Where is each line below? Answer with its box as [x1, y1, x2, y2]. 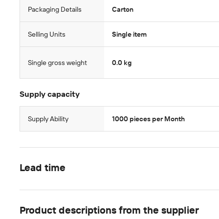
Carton [111, 5, 133, 13]
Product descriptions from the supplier [20, 204, 199, 216]
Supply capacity [20, 89, 80, 99]
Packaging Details [28, 5, 82, 13]
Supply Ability [28, 115, 68, 123]
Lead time [20, 162, 66, 174]
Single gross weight [28, 59, 87, 66]
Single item [111, 30, 147, 38]
